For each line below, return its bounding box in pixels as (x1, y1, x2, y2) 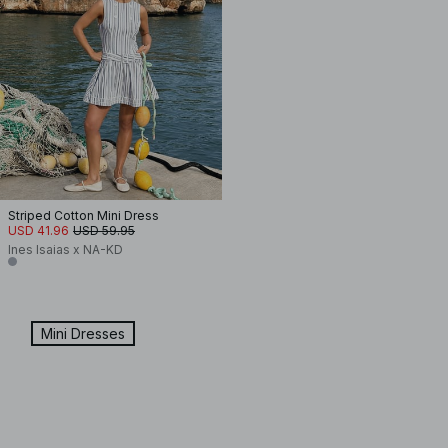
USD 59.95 (73, 223, 135, 238)
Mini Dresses (41, 325, 125, 342)
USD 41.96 (8, 223, 69, 238)
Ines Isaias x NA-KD (8, 242, 123, 257)
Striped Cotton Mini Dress (8, 208, 159, 223)
